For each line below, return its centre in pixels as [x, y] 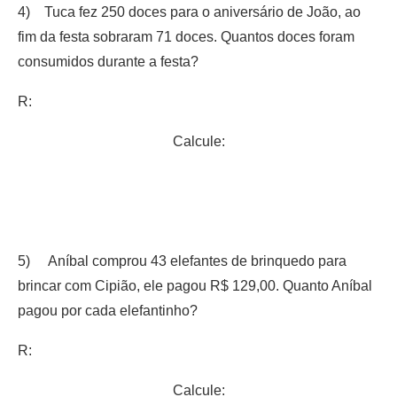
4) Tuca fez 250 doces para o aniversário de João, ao [189, 12]
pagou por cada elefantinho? [108, 310]
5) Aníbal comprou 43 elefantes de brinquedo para [182, 261]
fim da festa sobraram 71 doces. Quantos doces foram [186, 36]
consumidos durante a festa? [108, 61]
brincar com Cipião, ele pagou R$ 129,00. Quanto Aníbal [195, 285]
